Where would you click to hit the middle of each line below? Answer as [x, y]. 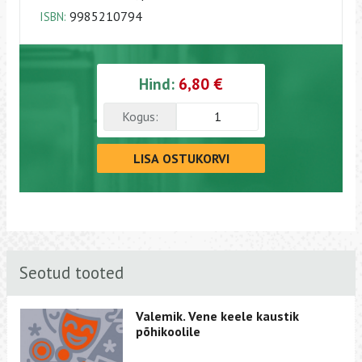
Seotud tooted [72, 273]
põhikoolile [168, 331]
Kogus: [140, 117]
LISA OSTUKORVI [181, 158]
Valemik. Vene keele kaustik [218, 316]
